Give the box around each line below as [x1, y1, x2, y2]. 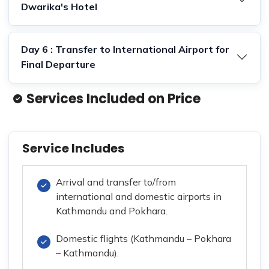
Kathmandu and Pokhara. [56, 205, 168, 217]
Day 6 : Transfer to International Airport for [21, 43, 229, 56]
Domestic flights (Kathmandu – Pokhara [56, 232, 231, 245]
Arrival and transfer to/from [56, 176, 176, 189]
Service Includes [22, 140, 124, 157]
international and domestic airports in [56, 190, 222, 203]
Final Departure [21, 58, 95, 71]
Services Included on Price [26, 89, 201, 108]
